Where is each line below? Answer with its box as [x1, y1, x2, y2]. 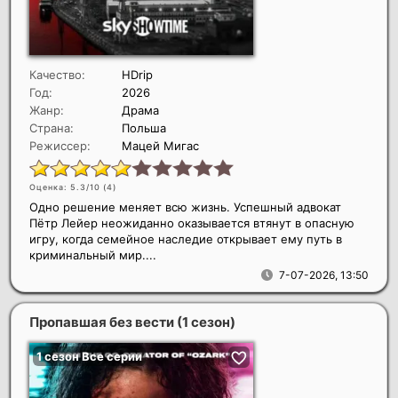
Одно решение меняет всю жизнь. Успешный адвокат [29, 200, 341, 215]
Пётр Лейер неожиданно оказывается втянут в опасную [29, 216, 354, 231]
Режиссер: [29, 139, 91, 154]
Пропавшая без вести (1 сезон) [29, 314, 235, 331]
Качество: [29, 68, 85, 83]
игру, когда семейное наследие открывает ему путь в [29, 232, 342, 247]
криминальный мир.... [29, 248, 156, 263]
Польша [122, 121, 166, 136]
